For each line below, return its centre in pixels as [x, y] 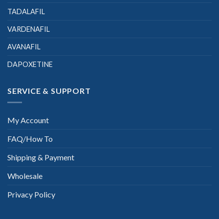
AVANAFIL [24, 46]
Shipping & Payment [41, 157]
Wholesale [25, 176]
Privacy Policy [31, 195]
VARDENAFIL [29, 29]
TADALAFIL [26, 11]
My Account [28, 120]
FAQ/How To [30, 139]
